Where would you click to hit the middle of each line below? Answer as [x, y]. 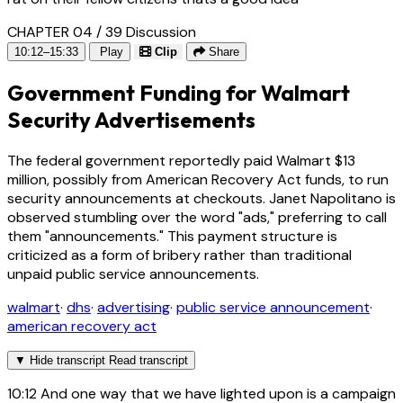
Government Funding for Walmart [179, 93]
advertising [134, 308]
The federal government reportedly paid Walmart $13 [181, 161]
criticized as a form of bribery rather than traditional [179, 255]
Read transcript [148, 361]
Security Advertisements [131, 120]
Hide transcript [67, 361]
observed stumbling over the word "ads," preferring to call [197, 218]
